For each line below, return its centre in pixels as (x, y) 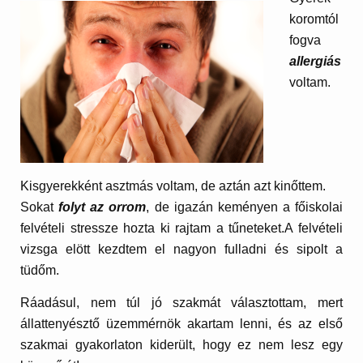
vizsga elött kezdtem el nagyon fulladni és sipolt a (181, 250)
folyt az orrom (102, 207)
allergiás (316, 62)
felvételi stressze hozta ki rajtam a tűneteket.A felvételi (181, 228)
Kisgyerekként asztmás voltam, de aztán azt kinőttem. (173, 186)
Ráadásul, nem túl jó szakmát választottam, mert (181, 302)
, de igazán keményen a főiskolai (244, 207)
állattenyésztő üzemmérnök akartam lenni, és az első (181, 323)
